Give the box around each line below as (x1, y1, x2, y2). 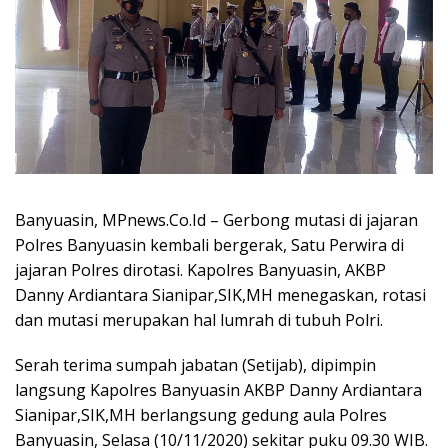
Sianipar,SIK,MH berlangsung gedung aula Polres (15, 404, 387, 427)
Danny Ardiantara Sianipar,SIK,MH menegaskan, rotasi (15, 284, 426, 307)
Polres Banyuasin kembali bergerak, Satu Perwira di (15, 234, 404, 257)
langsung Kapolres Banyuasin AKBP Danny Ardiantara (15, 379, 422, 402)
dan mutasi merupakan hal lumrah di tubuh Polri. (15, 309, 383, 332)
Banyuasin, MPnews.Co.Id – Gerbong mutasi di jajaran (15, 209, 418, 232)
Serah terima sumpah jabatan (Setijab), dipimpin (15, 354, 376, 377)
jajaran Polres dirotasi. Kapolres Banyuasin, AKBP (15, 259, 386, 282)
